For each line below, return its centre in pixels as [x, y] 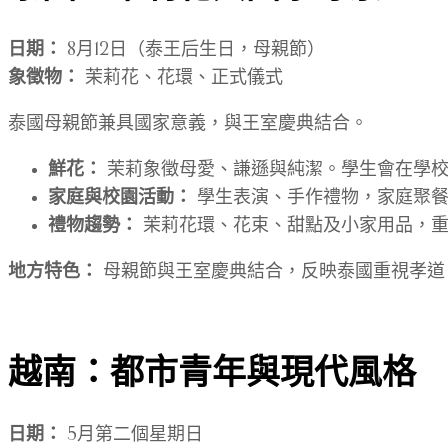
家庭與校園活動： [120, 197]
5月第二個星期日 [132, 434]
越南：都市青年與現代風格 [212, 372]
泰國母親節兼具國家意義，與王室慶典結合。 [188, 123]
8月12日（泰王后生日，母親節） [193, 49]
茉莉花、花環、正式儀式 [181, 77]
